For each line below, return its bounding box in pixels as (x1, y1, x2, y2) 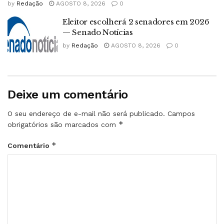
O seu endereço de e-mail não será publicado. (7, 109, 165, 117)
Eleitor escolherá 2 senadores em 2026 (62, 17, 209, 27)
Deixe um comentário (7, 87, 128, 101)
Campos (167, 109, 195, 117)
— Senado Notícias (62, 27, 133, 37)
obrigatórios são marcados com (7, 120, 118, 128)
